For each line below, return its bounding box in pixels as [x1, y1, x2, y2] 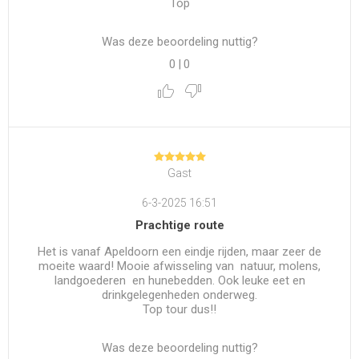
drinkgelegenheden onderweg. [102, 288, 257, 303]
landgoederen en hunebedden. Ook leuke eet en [54, 273, 305, 288]
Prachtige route [135, 218, 224, 233]
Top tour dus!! [143, 302, 216, 317]
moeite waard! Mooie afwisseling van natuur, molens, [38, 259, 321, 274]
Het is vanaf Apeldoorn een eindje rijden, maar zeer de [38, 244, 321, 260]
